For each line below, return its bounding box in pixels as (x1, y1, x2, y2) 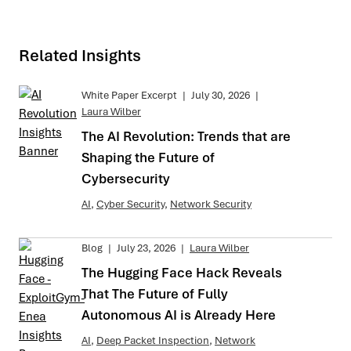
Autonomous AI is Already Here (81, 306, 276, 324)
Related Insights (19, 44, 141, 66)
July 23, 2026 (117, 241, 175, 255)
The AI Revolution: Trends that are (81, 127, 291, 145)
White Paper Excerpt (81, 88, 177, 102)
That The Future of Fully (81, 284, 228, 302)
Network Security (170, 197, 251, 211)
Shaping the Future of (81, 148, 215, 166)
